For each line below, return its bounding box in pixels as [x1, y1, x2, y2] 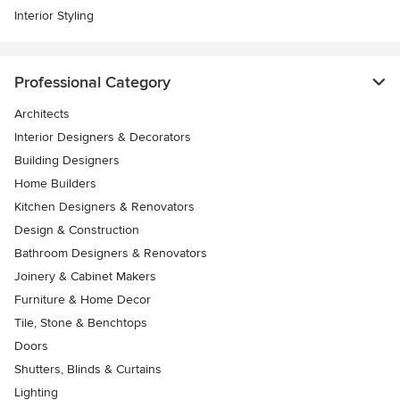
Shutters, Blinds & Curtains [14, 362, 162, 378]
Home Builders [14, 176, 96, 192]
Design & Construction [14, 222, 139, 238]
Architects [14, 106, 70, 122]
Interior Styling [14, 8, 94, 24]
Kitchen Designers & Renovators [14, 199, 195, 215]
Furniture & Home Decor [14, 292, 151, 308]
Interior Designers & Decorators [14, 129, 191, 146]
